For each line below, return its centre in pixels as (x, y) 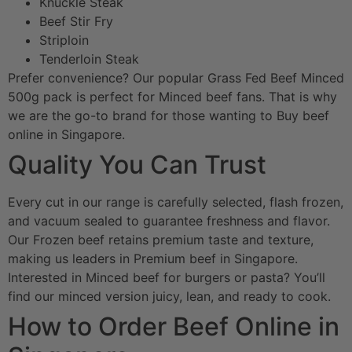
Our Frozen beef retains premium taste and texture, (161, 239)
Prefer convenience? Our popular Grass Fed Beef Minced (176, 77)
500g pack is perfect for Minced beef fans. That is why (172, 96)
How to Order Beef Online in (174, 326)
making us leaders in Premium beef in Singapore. (153, 258)
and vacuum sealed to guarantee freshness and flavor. (169, 220)
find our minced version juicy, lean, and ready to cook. (169, 296)
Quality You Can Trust (137, 164)
